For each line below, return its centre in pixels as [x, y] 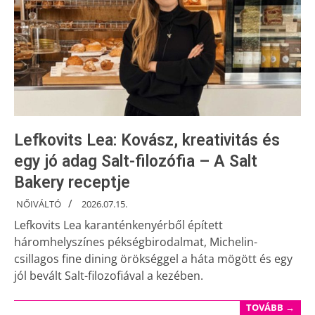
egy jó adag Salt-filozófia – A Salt [136, 162]
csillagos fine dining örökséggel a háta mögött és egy [153, 259]
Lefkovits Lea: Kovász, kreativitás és [147, 141]
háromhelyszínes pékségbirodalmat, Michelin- [136, 242]
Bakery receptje [72, 183]
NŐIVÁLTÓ [39, 205]
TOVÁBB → [270, 307]
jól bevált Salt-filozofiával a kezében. [109, 276]
